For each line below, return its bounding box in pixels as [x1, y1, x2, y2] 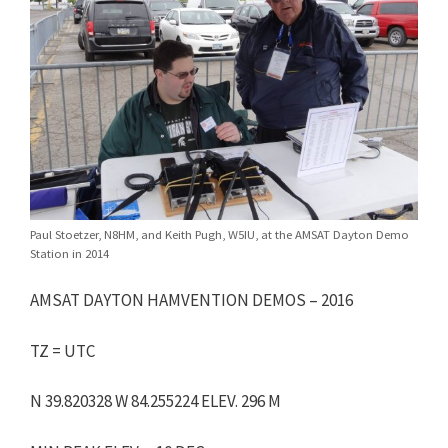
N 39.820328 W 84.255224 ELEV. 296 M [30, 390, 281, 412]
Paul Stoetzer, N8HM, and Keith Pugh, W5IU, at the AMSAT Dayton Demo [30, 225, 409, 242]
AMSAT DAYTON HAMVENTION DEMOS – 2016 [30, 289, 353, 311]
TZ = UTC [30, 339, 95, 362]
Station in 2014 [30, 244, 109, 261]
